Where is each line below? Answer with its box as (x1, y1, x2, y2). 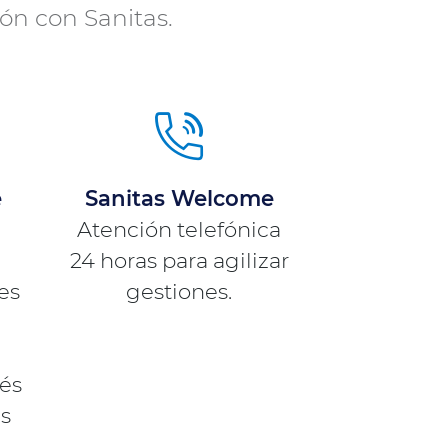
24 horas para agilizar (69, 246, 289, 273)
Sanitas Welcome (84, 184, 274, 211)
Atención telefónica (77, 215, 282, 242)
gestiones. (126, 277, 233, 304)
